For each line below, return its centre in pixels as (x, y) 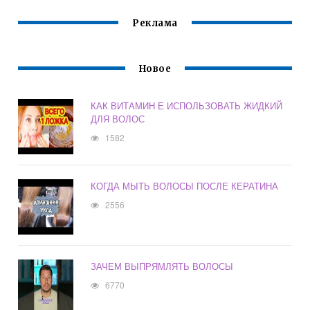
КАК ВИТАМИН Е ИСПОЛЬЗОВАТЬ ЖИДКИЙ (187, 106)
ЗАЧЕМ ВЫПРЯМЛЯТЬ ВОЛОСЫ (162, 266)
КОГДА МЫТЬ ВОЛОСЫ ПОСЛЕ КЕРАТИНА (185, 186)
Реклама (155, 24)
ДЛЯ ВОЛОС (118, 119)
